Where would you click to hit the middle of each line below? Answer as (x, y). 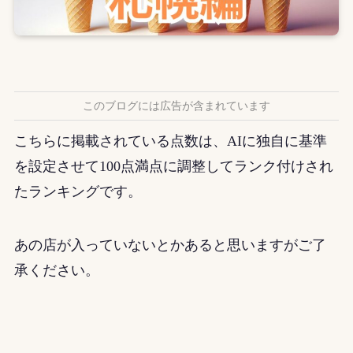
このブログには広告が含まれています (176, 106)
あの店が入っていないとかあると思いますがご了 (170, 245)
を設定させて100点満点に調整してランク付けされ (173, 167)
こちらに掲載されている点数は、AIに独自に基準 (170, 141)
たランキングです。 (78, 192)
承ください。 (56, 271)
